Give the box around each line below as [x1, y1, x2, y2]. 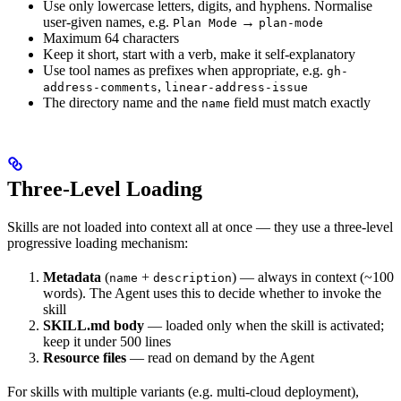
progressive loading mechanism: [7, 235, 188, 252]
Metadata [43, 269, 101, 286]
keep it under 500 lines [43, 334, 171, 350]
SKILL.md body [43, 318, 144, 334]
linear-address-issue [165, 81, 308, 95]
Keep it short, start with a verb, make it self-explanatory [43, 47, 355, 63]
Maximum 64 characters [43, 30, 179, 47]
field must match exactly [230, 95, 371, 111]
